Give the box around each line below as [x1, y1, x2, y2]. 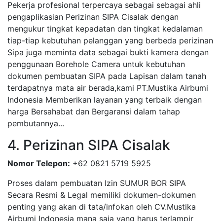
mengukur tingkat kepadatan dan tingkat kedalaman [7, 23, 203, 34]
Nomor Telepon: [7, 158, 70, 168]
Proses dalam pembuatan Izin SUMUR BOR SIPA [7, 178, 186, 188]
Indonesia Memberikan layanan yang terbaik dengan [7, 94, 202, 105]
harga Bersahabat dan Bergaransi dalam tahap [7, 106, 180, 116]
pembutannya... [7, 118, 64, 128]
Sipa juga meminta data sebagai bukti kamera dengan [7, 47, 209, 57]
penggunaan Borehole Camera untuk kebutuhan [7, 59, 185, 69]
